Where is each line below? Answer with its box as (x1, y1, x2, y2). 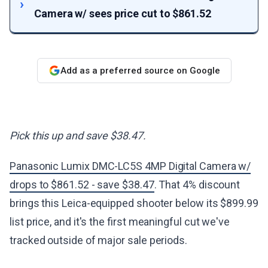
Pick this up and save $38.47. (10, 129, 146, 142)
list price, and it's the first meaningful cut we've (10, 215, 230, 228)
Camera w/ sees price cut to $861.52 (34, 7, 211, 20)
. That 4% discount (154, 178, 240, 191)
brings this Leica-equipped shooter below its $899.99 (10, 197, 258, 209)
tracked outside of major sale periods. (10, 234, 187, 246)
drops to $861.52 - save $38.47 (10, 178, 154, 191)
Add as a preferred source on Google (60, 65, 220, 76)
